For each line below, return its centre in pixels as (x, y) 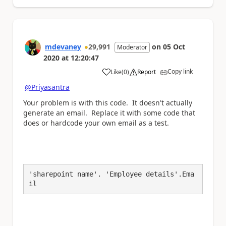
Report (147, 72)
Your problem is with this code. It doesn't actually (108, 102)
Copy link (180, 71)
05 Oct (174, 47)
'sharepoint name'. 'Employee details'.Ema (111, 174)
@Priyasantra (47, 87)
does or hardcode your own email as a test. (96, 123)
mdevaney (63, 47)
